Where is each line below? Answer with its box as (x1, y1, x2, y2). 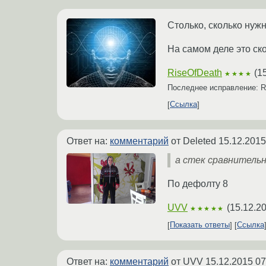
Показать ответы (170, 220, 230, 230)
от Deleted (169, 135, 218, 146)
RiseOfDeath (167, 67, 222, 78)
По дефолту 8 (167, 178, 228, 189)
